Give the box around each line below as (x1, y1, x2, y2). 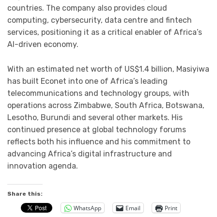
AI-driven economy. (7, 40, 78, 49)
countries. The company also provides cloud (7, 3, 167, 13)
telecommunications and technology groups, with (7, 88, 189, 98)
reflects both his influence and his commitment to (7, 137, 190, 146)
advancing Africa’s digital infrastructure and (7, 149, 172, 158)
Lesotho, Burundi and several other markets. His (7, 112, 183, 122)
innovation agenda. (7, 161, 78, 170)
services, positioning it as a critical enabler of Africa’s (7, 28, 202, 37)
